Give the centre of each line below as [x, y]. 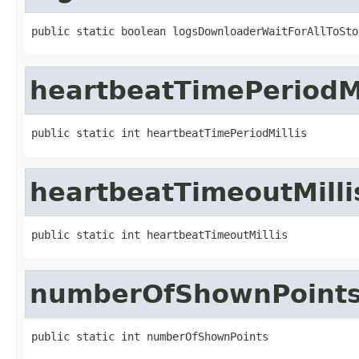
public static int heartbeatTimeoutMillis [159, 234]
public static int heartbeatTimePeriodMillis [169, 133]
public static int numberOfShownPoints [150, 336]
